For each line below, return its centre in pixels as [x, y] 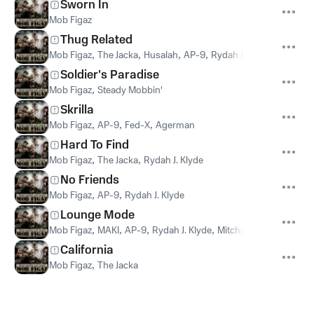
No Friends [90, 180]
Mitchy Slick [242, 231]
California [87, 250]
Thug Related [96, 40]
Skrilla [77, 110]
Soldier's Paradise [110, 75]
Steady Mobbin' [130, 90]
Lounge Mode [97, 215]
